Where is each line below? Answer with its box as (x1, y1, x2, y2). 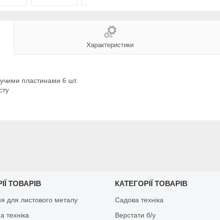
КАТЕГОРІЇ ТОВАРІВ (114, 179, 188, 188)
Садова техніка (114, 195, 164, 204)
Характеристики (86, 41, 134, 49)
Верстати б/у (114, 211, 156, 219)
